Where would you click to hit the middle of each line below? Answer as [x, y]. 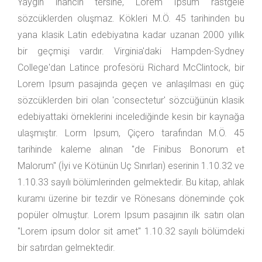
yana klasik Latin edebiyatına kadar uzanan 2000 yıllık [131, 35]
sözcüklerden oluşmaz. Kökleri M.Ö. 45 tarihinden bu [131, 19]
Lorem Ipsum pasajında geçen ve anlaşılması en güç [131, 84]
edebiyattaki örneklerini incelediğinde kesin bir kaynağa [131, 117]
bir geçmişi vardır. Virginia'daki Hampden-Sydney [131, 51]
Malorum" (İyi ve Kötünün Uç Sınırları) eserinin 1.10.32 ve [131, 166]
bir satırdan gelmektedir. [66, 248]
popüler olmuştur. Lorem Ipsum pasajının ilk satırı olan [131, 215]
